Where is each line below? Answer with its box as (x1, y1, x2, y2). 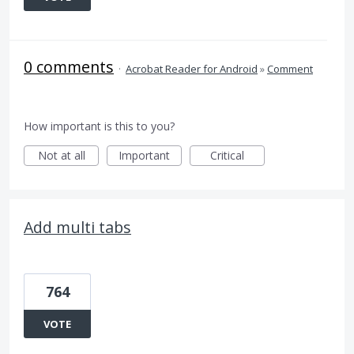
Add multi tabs (24, 217, 131, 238)
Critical (210, 148, 244, 163)
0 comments (24, 56, 114, 77)
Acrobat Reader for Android (126, 62, 258, 76)
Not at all (37, 148, 85, 163)
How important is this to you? (24, 119, 175, 134)
